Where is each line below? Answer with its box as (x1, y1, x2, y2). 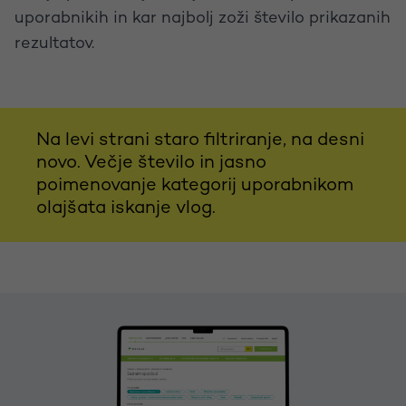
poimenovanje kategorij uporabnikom (36, 176, 353, 196)
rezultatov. (14, 34, 94, 53)
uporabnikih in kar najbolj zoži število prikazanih (14, 9, 391, 27)
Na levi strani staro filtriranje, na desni (36, 130, 364, 150)
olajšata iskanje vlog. (36, 198, 216, 218)
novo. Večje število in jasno (36, 153, 266, 173)
